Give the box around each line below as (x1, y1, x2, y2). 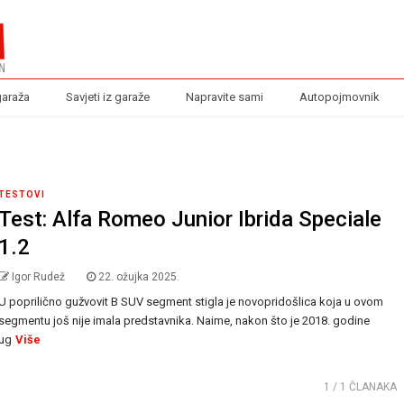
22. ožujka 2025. (98, 271, 180, 283)
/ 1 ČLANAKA (330, 381, 398, 393)
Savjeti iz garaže (65, 90, 150, 104)
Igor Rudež (12, 271, 66, 283)
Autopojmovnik (298, 90, 380, 104)
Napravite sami (185, 90, 263, 104)
